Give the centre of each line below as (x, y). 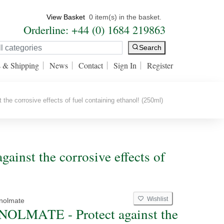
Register (160, 65)
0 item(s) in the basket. (125, 17)
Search (150, 48)
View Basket (66, 17)
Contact (91, 65)
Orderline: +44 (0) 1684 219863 (94, 29)
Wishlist (156, 199)
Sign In (125, 65)
